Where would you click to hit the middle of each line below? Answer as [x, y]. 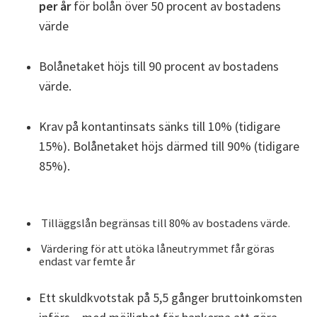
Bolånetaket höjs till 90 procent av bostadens [159, 67]
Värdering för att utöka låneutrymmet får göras [158, 248]
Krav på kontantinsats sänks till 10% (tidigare [160, 126]
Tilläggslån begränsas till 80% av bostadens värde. [165, 223]
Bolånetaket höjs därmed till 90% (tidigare [186, 146]
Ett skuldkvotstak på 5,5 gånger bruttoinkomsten [171, 297]
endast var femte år [87, 261]
